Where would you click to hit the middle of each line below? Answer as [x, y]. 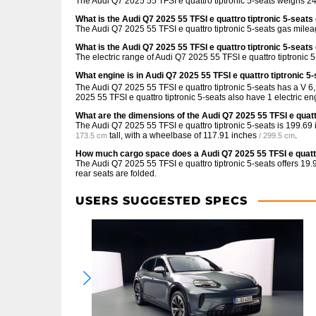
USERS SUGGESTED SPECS [162, 201]
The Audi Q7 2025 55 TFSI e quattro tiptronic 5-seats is [181, 126]
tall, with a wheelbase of [155, 135]
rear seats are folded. [116, 174]
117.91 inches [230, 135]
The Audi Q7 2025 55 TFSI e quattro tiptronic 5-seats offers [188, 164]
